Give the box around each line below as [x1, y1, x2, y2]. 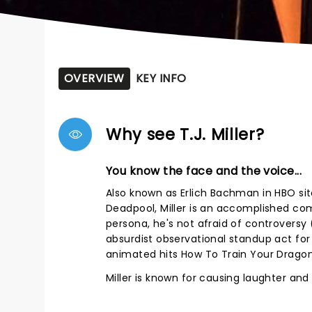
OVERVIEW [64, 70, 125, 86]
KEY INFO [135, 70, 187, 86]
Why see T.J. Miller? [106, 123, 265, 146]
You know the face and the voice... [106, 163, 302, 179]
